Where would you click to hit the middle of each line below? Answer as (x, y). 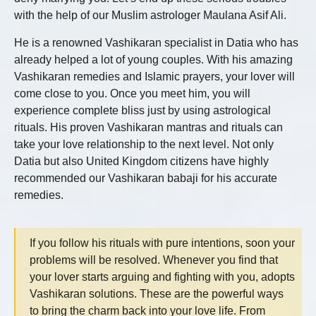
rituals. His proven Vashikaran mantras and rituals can (148, 127)
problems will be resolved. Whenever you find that (154, 260)
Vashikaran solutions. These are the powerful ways (157, 294)
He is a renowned (60, 42)
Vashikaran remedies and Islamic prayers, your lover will (154, 76)
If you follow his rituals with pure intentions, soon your (162, 243)
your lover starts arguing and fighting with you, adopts (162, 277)
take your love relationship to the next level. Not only (144, 144)
